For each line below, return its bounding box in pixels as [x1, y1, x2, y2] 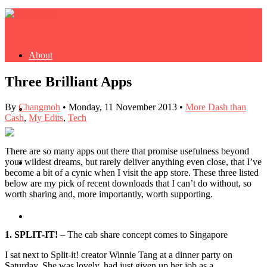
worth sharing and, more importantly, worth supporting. [5, 188, 213, 199]
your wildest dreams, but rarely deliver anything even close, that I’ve [5, 156, 262, 167]
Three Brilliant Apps [5, 73, 132, 89]
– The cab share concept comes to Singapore [58, 229, 228, 240]
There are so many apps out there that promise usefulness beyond [5, 145, 249, 156]
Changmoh [18, 101, 60, 112]
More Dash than [185, 101, 246, 112]
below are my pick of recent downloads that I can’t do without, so [5, 178, 252, 188]
